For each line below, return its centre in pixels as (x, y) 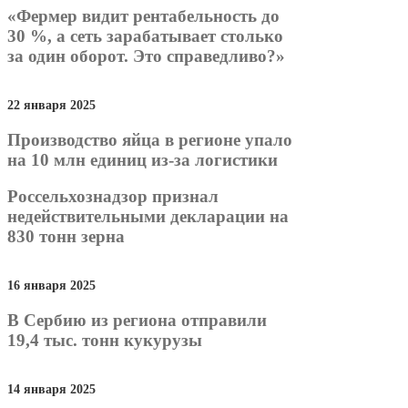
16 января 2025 (51, 286)
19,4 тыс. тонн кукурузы (105, 340)
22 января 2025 (51, 106)
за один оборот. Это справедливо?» (146, 56)
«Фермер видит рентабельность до (143, 16)
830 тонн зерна (66, 237)
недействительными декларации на (148, 217)
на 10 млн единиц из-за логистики (143, 159)
